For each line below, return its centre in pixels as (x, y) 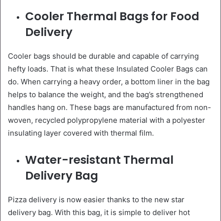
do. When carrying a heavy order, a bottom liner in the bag (109, 81)
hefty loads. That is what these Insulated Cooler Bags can (108, 69)
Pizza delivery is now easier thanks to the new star (96, 199)
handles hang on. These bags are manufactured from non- (110, 107)
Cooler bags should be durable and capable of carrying (103, 56)
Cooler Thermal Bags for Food (112, 16)
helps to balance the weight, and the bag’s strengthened (106, 94)
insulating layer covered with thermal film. (81, 133)
